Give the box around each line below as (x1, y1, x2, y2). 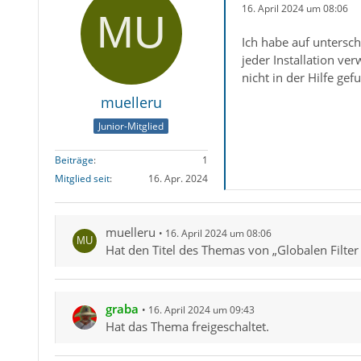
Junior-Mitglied (98, 119, 164, 134)
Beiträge (54, 153, 93, 168)
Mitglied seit (54, 172, 110, 186)
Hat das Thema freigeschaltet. (105, 318, 269, 335)
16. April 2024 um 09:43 (147, 303, 255, 317)
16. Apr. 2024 (147, 172, 208, 186)
